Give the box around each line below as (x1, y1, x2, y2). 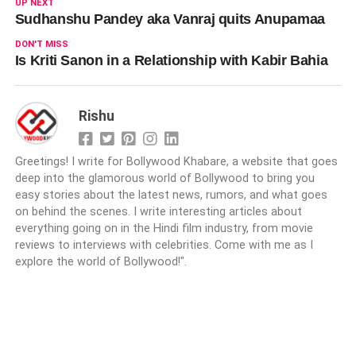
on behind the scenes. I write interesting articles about (14, 205, 302, 219)
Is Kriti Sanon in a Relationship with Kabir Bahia (14, 52, 328, 69)
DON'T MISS (14, 39, 68, 50)
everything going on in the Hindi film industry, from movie (14, 222, 313, 236)
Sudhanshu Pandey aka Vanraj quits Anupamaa (14, 11, 325, 28)
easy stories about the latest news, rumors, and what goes (14, 188, 327, 203)
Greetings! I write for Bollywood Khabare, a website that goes (14, 155, 338, 169)
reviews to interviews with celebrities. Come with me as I (14, 238, 313, 253)
